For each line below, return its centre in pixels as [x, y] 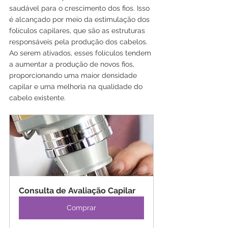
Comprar [81, 208]
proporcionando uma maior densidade [74, 76]
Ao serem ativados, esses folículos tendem [81, 53]
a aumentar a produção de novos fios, [73, 64]
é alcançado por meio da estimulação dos [80, 20]
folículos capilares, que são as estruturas [78, 31]
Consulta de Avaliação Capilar [77, 191]
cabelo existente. [37, 98]
